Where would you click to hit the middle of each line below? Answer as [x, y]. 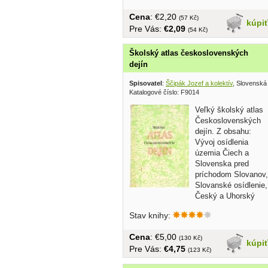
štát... [139, 207]
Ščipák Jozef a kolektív [199, 83]
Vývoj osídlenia [222, 142]
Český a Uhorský [225, 196]
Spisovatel [146, 83]
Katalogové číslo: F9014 [164, 92]
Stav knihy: [151, 216]
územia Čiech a [222, 153]
